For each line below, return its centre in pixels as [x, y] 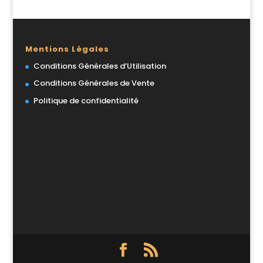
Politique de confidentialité [86, 100]
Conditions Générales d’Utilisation [100, 66]
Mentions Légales [67, 49]
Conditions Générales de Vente [94, 83]
